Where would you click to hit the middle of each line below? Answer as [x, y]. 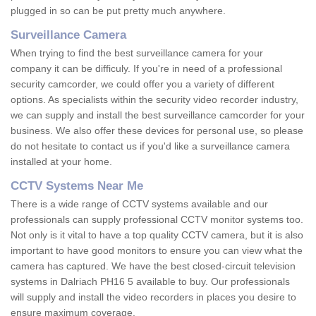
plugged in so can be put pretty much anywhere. [120, 11]
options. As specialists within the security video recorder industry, [154, 100]
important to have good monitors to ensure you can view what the [157, 251]
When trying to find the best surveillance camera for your [137, 53]
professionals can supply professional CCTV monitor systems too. [157, 220]
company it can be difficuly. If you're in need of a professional [146, 69]
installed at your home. [63, 162]
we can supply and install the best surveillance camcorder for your [158, 115]
